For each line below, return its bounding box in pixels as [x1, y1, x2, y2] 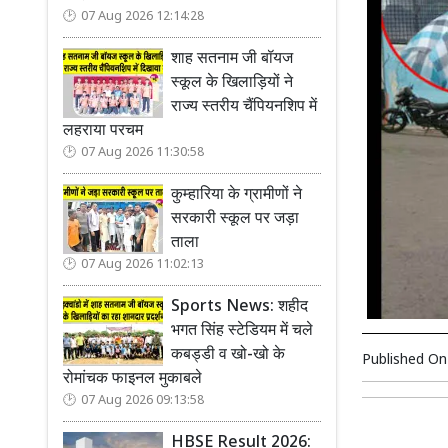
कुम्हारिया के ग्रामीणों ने [171, 185, 302, 206]
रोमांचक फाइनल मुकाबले [63, 369, 202, 390]
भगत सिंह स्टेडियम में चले [171, 321, 313, 342]
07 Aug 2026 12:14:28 [81, 9, 204, 25]
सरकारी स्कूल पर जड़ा [171, 209, 299, 230]
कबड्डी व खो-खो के [171, 345, 285, 366]
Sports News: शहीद [171, 297, 308, 318]
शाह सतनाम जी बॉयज [171, 49, 293, 70]
